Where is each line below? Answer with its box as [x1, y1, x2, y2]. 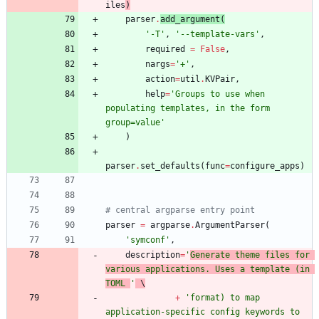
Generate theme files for [190, 249, 310, 260]
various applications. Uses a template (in [105, 263, 310, 274]
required [145, 43, 185, 54]
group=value [105, 117, 160, 127]
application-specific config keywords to [105, 306, 300, 317]
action [145, 73, 175, 84]
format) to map [190, 292, 260, 303]
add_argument [160, 14, 220, 24]
